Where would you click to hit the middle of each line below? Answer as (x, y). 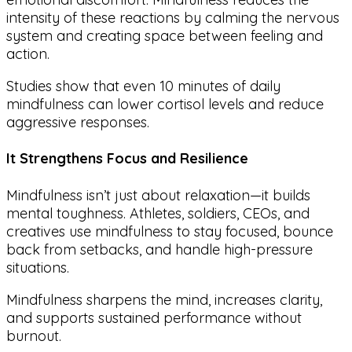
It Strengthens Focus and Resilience (127, 159)
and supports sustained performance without (154, 318)
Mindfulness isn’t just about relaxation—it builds (158, 196)
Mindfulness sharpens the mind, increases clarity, (164, 300)
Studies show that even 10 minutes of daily (143, 86)
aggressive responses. (78, 122)
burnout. (34, 336)
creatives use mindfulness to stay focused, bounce (170, 232)
